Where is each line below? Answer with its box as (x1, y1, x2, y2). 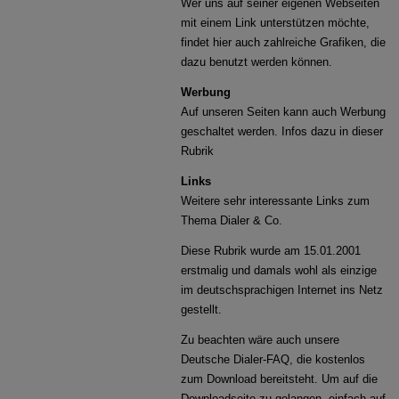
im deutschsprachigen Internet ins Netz (181, 283, 384, 297)
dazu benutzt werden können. (181, 55, 333, 69)
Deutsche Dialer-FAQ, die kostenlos (181, 353, 366, 366)
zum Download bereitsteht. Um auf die (181, 372, 379, 386)
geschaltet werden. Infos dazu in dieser (181, 125, 384, 138)
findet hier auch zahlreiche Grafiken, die (181, 36, 387, 49)
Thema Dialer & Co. (181, 214, 283, 227)
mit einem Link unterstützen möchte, (181, 16, 370, 29)
